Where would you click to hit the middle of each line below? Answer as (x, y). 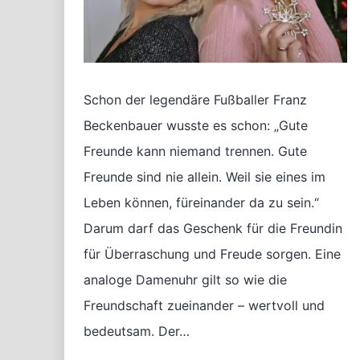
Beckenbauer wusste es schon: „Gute (196, 126)
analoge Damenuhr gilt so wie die (185, 280)
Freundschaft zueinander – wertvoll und (204, 306)
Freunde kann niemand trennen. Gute (195, 151)
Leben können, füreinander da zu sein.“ (201, 203)
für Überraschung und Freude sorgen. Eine (212, 254)
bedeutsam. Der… (137, 331)
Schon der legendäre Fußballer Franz (195, 100)
